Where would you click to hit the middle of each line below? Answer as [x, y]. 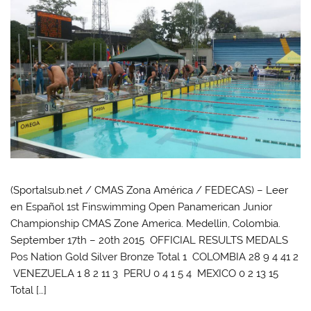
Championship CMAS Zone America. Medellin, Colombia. [146, 223]
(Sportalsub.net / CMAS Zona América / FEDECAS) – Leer [150, 190]
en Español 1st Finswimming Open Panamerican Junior [142, 207]
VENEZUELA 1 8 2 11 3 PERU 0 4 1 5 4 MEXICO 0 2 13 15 [145, 273]
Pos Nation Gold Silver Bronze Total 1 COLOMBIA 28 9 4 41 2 [155, 257]
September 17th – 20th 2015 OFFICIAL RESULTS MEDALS [150, 240]
